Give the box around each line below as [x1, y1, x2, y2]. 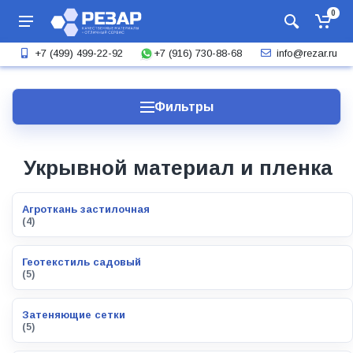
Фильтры [154, 100, 214, 113]
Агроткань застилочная [22, 203, 150, 215]
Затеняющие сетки [22, 309, 125, 321]
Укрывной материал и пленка [24, 156, 333, 180]
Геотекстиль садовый [22, 256, 141, 268]
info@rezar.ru [276, 47, 337, 59]
